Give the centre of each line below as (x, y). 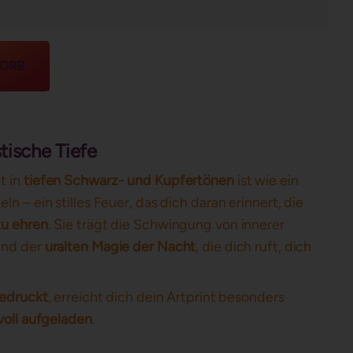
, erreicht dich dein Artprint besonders (166, 297)
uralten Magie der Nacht (120, 247)
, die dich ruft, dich (254, 247)
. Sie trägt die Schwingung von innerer (166, 225)
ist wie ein (266, 180)
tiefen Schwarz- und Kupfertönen (128, 180)
